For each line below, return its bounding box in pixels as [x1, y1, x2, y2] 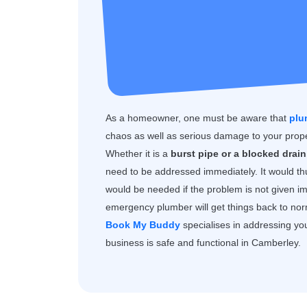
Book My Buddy [106, 219, 180, 230]
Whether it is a [106, 148, 171, 159]
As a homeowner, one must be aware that [106, 112, 289, 123]
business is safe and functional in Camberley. [106, 237, 301, 248]
